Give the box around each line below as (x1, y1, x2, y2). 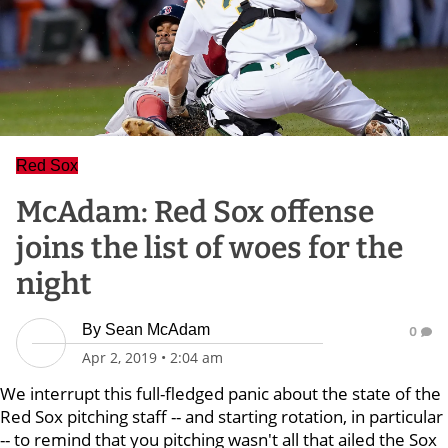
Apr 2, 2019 (82, 348, 157, 367)
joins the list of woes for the (16, 230, 403, 266)
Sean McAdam (105, 321, 210, 338)
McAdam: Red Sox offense (16, 194, 374, 230)
